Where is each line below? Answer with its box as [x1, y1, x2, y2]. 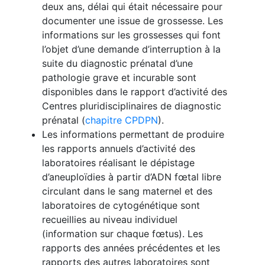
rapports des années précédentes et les [42, 241, 221, 254]
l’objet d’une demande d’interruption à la [42, 43, 221, 55]
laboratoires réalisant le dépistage [42, 156, 195, 169]
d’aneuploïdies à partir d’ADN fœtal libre [42, 170, 222, 183]
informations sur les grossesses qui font [42, 28, 221, 41]
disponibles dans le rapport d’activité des [42, 85, 228, 98]
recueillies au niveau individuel [42, 213, 178, 225]
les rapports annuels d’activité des [42, 142, 196, 154]
